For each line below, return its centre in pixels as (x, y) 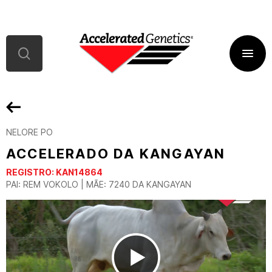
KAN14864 (79, 172)
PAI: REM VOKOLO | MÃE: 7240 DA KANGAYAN (99, 184)
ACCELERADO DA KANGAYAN (116, 154)
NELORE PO (29, 132)
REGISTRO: (31, 172)
